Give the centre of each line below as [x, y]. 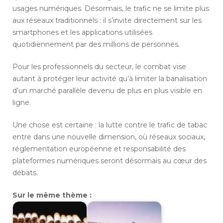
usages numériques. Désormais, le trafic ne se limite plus [111, 9]
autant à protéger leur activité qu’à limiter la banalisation [110, 79]
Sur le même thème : [52, 195]
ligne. [22, 103]
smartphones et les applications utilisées [82, 33]
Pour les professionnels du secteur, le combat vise [99, 67]
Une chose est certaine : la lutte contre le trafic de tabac [110, 125]
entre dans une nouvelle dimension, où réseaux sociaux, [109, 137]
